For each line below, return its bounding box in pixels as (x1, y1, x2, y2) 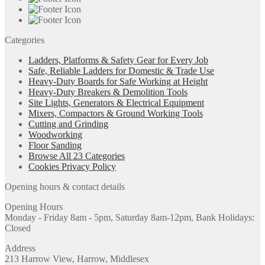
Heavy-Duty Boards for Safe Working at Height (28, 76, 208, 86)
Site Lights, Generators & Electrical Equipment (28, 97, 204, 108)
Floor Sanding (28, 140, 82, 150)
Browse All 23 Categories (28, 150, 125, 161)
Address (5, 243, 35, 253)
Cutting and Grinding (28, 118, 108, 129)
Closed (5, 222, 31, 233)
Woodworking (28, 129, 82, 140)
